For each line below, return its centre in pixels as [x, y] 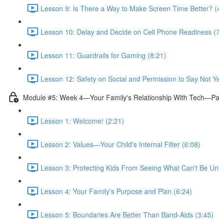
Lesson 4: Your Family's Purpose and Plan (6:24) [116, 191]
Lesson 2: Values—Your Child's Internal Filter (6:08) [120, 144]
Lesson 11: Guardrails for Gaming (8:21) [103, 55]
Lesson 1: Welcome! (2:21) [82, 120]
